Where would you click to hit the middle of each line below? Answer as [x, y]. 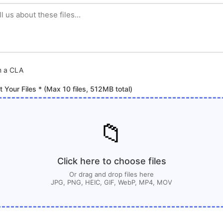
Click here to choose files [111, 161]
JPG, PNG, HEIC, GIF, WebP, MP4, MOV [111, 182]
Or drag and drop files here [111, 174]
